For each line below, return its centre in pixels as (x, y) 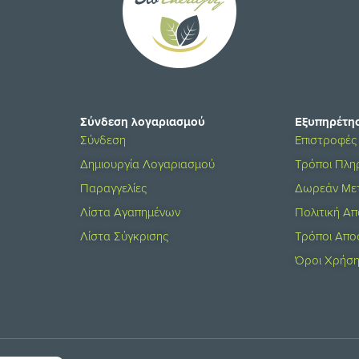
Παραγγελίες (113, 188)
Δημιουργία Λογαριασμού (147, 163)
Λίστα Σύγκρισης (124, 236)
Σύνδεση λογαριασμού (142, 121)
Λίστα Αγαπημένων (130, 212)
